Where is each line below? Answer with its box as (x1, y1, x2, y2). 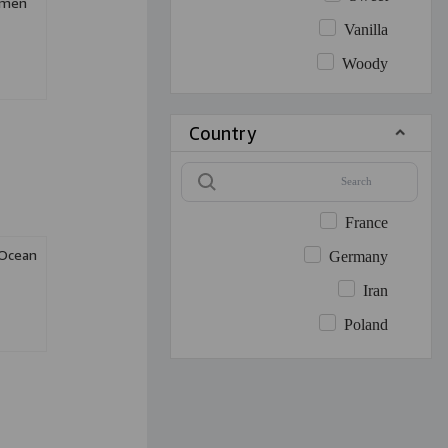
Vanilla (344, 20, 389, 42)
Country (188, 122, 256, 144)
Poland (344, 315, 389, 337)
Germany (329, 247, 389, 269)
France (345, 213, 389, 235)
